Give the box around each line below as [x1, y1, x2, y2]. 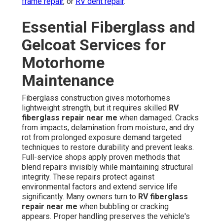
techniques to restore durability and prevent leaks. [22, 143, 194, 152]
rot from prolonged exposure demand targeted [22, 133, 182, 143]
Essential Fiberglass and [22, 18, 195, 37]
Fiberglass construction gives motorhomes [22, 93, 170, 103]
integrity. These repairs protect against [22, 172, 154, 182]
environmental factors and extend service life [22, 182, 178, 192]
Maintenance [22, 71, 114, 90]
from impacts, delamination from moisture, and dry [22, 123, 194, 133]
